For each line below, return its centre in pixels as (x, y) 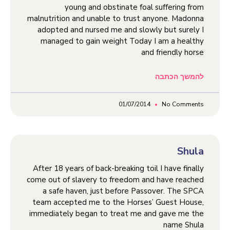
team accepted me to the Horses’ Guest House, (118, 202)
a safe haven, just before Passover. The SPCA (123, 191)
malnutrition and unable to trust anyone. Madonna (116, 18)
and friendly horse (172, 52)
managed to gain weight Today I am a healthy (122, 41)
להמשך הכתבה (179, 76)
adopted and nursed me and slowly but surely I (121, 30)
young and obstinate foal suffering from (134, 7)
